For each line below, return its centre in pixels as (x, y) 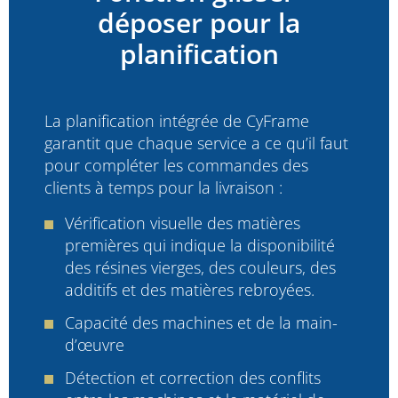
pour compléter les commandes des (176, 166)
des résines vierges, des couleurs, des (200, 267)
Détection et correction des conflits (193, 377)
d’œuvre (95, 344)
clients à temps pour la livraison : (163, 188)
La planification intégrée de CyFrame (177, 121)
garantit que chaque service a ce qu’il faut (196, 143)
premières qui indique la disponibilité (200, 245)
